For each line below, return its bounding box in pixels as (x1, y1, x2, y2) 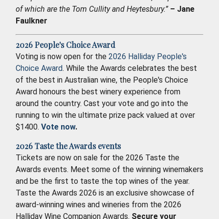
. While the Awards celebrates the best (63, 63, 197, 73)
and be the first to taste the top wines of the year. (16, 176, 190, 186)
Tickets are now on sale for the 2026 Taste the (16, 153, 179, 162)
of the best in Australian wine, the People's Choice (16, 75, 188, 85)
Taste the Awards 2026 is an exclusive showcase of (16, 188, 195, 197)
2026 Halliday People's (109, 51, 187, 61)
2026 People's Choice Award (16, 39, 115, 50)
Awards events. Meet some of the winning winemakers (16, 164, 203, 174)
